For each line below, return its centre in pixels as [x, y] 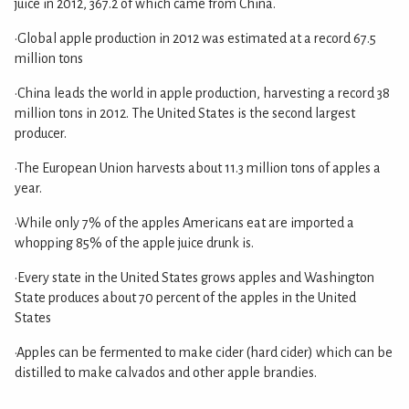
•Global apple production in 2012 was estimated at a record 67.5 [195, 38]
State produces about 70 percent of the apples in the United [185, 297]
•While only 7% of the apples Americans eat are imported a [184, 222]
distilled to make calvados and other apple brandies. [166, 372]
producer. [41, 133]
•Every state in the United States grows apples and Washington [194, 277]
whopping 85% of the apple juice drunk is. [134, 242]
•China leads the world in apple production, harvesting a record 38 [202, 93]
